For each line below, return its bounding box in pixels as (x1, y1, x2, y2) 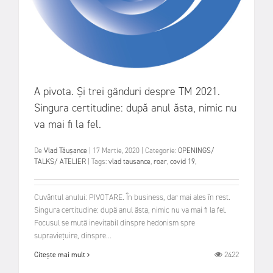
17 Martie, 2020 (93, 145, 141, 155)
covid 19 (170, 156, 195, 166)
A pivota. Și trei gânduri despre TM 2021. (34, 83, 220, 99)
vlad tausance (108, 156, 151, 166)
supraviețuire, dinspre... (34, 230, 112, 241)
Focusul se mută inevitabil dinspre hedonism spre (34, 218, 195, 229)
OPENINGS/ (178, 145, 214, 155)
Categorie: (145, 145, 178, 155)
